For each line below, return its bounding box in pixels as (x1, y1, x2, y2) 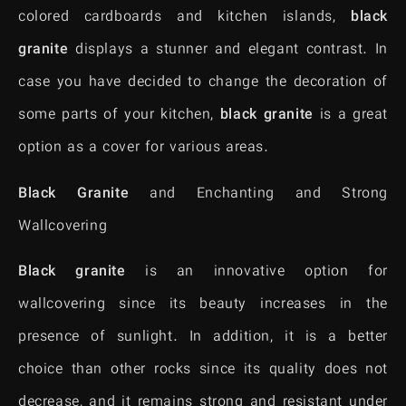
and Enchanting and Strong (129, 182, 388, 206)
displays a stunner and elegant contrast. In (68, 39, 388, 63)
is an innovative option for (125, 261, 388, 285)
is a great (313, 104, 388, 128)
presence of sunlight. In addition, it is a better (18, 326, 388, 350)
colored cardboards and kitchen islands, (18, 6, 351, 30)
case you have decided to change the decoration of (18, 72, 388, 95)
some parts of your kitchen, (18, 104, 220, 128)
